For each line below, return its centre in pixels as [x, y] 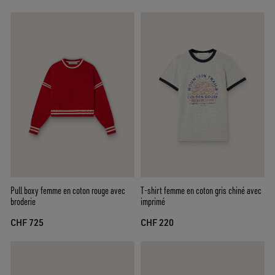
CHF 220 [157, 223]
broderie [23, 202]
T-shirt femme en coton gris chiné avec [201, 191]
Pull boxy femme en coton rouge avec [68, 191]
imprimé [153, 202]
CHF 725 [27, 223]
